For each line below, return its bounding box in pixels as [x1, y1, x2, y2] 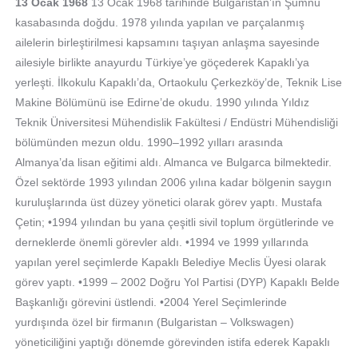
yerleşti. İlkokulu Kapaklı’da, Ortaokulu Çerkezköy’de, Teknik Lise [14, 76, 342, 89]
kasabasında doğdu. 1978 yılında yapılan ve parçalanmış [14, 16, 304, 29]
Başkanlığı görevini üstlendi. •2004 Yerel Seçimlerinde [14, 296, 287, 308]
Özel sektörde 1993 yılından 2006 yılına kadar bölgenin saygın [14, 176, 332, 189]
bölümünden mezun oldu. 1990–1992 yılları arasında [14, 136, 283, 149]
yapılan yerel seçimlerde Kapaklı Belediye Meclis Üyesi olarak [14, 256, 326, 268]
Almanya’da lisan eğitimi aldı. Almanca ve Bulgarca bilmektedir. [14, 156, 332, 169]
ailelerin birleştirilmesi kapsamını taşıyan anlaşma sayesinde [14, 36, 320, 49]
